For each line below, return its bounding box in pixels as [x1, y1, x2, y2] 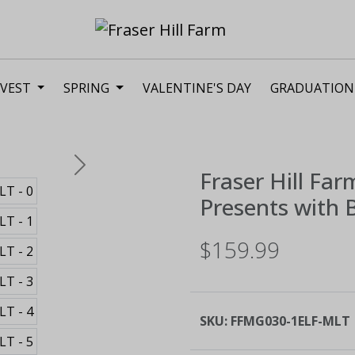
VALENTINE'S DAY [143, 78, 251, 97]
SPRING [63, 78, 113, 97]
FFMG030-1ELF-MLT [231, 311, 350, 330]
